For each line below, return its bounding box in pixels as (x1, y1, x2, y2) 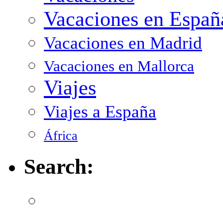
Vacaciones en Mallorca (44, 57, 194, 75)
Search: (24, 154, 94, 178)
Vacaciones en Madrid (44, 33, 202, 53)
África (44, 128, 78, 143)
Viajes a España (44, 102, 156, 121)
